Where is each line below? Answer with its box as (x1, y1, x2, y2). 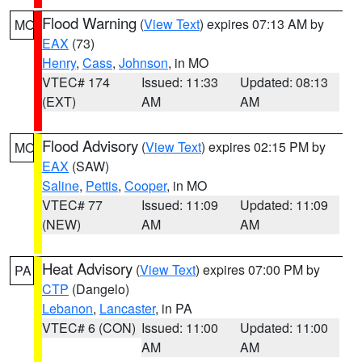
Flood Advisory (42, 135, 138, 156)
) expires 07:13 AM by (200, 15, 324, 33)
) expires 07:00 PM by (196, 260, 320, 279)
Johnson (119, 53, 168, 72)
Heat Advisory (42, 258, 133, 279)
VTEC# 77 (42, 196, 103, 214)
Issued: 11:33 (141, 73, 218, 91)
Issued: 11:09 (141, 196, 218, 214)
